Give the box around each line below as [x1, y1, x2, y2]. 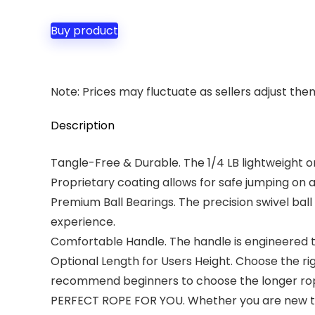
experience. [51, 214, 115, 230]
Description [51, 117, 115, 134]
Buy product [51, 22, 118, 39]
